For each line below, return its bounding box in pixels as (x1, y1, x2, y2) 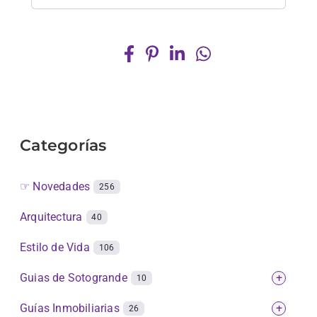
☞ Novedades (20, 179, 93, 193)
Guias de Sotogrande (20, 270, 130, 284)
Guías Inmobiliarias (20, 301, 122, 315)
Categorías (20, 135, 107, 154)
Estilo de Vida (20, 240, 93, 254)
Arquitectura (20, 209, 86, 224)
